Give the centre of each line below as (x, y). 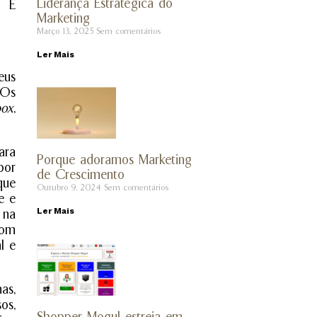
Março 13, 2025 (67, 31)
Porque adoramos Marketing (115, 160)
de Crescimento (81, 175)
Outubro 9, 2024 (71, 188)
